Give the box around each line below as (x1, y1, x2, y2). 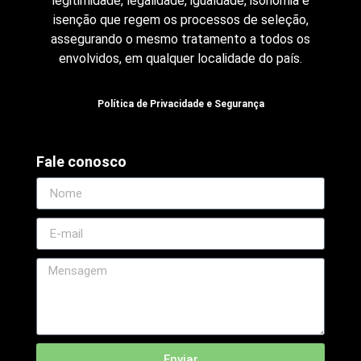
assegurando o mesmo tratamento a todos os (51, 31, 310, 48)
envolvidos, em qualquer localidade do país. (59, 51, 302, 67)
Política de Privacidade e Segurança (97, 98, 264, 110)
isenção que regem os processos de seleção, (52, 12, 309, 28)
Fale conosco (35, 153, 127, 171)
